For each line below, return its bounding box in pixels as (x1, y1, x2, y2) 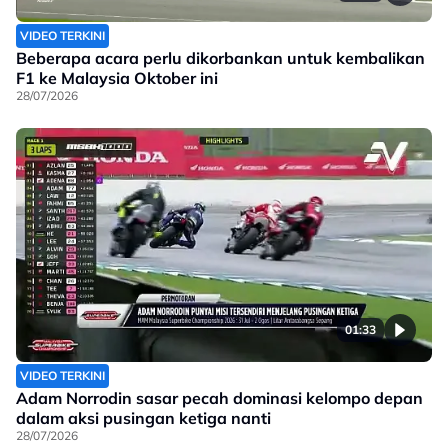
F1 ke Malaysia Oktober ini (16, 67, 218, 88)
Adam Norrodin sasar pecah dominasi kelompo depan (16, 387, 423, 408)
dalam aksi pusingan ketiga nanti (16, 407, 271, 428)
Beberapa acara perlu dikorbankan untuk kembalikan (16, 47, 425, 68)
